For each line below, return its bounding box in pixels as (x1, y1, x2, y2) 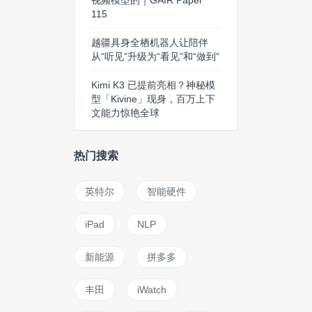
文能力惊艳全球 (91, 107, 159, 118)
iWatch (137, 284, 166, 295)
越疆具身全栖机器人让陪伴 (91, 37, 208, 48)
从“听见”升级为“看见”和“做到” (91, 51, 219, 62)
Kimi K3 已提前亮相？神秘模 (91, 79, 215, 91)
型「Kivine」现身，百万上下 (91, 93, 215, 104)
